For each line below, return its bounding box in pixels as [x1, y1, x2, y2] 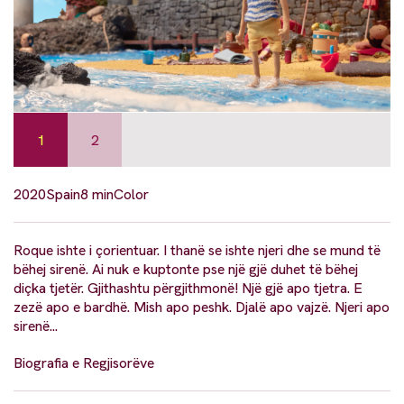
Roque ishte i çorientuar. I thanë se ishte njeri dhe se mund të [14, 241, 381, 261]
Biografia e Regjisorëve [14, 353, 154, 373]
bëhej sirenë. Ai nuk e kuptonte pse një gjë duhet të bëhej [14, 260, 358, 280]
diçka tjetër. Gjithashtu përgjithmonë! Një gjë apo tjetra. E [14, 279, 363, 298]
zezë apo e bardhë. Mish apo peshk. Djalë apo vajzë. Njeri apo [14, 298, 390, 317]
